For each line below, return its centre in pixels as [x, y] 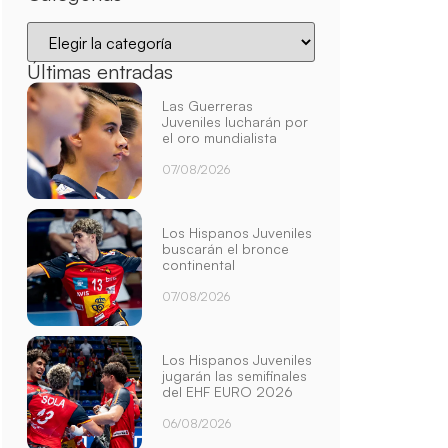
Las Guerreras [208, 106]
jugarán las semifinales [235, 375]
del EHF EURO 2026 [228, 391]
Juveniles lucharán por [235, 122]
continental [199, 265]
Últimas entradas [99, 72]
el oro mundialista [220, 138]
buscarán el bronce [226, 249]
